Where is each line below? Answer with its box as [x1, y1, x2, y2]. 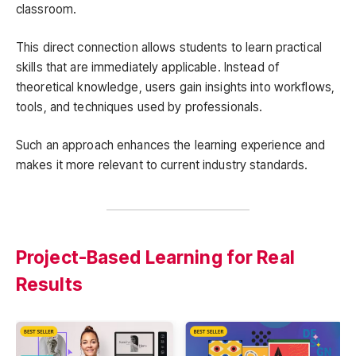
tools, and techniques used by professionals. [16, 99, 263, 115]
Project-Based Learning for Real [16, 246, 295, 269]
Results [16, 273, 83, 296]
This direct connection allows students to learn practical [16, 40, 322, 56]
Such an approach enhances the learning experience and [16, 137, 326, 153]
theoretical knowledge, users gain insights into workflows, [16, 79, 335, 95]
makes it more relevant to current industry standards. [16, 157, 308, 172]
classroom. [16, 2, 77, 17]
